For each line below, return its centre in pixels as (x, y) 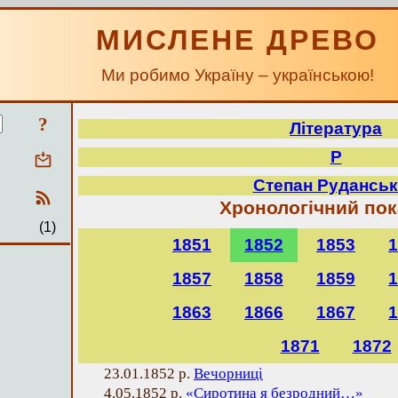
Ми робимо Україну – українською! (238, 75)
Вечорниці (228, 374)
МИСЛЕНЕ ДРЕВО (238, 40)
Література (336, 128)
